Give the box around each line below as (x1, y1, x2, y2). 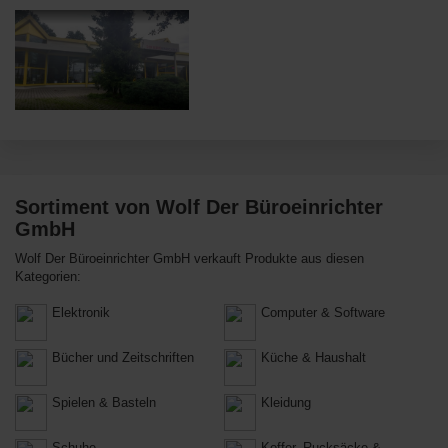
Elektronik (52, 305, 110, 320)
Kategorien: (15, 269, 81, 284)
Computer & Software (261, 305, 385, 320)
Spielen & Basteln (52, 395, 156, 410)
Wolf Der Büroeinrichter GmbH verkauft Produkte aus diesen (15, 251, 364, 266)
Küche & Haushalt (261, 350, 366, 365)
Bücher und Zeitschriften (52, 350, 194, 365)
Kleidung (261, 395, 311, 410)
